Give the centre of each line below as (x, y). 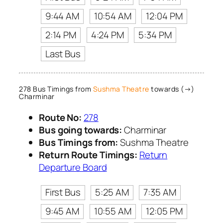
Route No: (60, 118)
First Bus (63, 192)
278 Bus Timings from (56, 89)
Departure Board (73, 167)
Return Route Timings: (88, 155)
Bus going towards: (81, 130)
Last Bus (63, 54)
